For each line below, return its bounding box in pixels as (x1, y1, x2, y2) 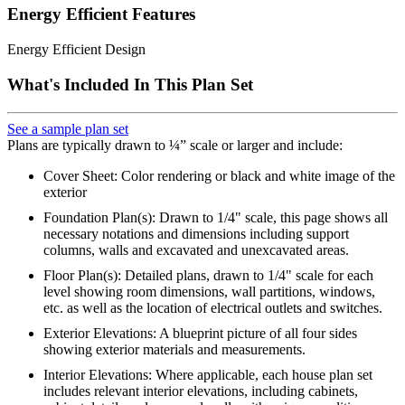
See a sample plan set (7, 120, 128, 137)
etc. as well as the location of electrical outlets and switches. (43, 299, 382, 316)
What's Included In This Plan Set (7, 74, 253, 94)
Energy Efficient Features (7, 5, 195, 24)
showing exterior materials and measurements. (43, 341, 306, 357)
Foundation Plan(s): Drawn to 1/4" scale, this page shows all (43, 209, 388, 225)
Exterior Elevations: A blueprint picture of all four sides (43, 325, 357, 341)
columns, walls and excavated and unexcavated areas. (43, 241, 349, 258)
